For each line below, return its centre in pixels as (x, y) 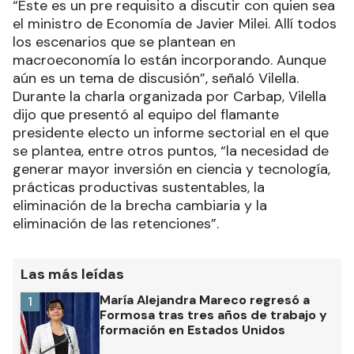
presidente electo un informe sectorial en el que (171, 132)
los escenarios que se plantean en (124, 41)
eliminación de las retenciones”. (116, 223)
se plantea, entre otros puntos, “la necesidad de (171, 151)
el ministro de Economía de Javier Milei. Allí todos (175, 23)
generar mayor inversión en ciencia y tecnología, (171, 169)
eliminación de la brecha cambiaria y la (140, 205)
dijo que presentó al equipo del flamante (146, 114)
